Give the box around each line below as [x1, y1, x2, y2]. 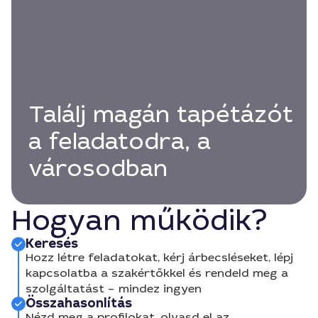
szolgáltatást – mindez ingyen [26, 281, 202, 296]
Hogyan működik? [11, 202, 268, 239]
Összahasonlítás [26, 295, 132, 312]
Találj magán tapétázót [28, 99, 293, 129]
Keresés [26, 235, 78, 252]
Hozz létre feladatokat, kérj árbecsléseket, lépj [26, 250, 293, 265]
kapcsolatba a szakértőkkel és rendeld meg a [26, 265, 288, 280]
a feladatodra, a [28, 126, 211, 156]
